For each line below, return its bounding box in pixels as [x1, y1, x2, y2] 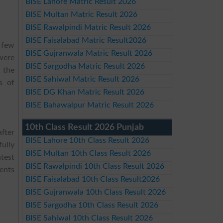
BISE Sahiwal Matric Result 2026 [25, 75, 139, 83]
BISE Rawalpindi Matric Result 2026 [25, 23, 151, 31]
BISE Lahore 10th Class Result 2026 [25, 136, 149, 144]
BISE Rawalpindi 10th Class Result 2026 [25, 162, 164, 170]
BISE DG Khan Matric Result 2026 [25, 88, 144, 96]
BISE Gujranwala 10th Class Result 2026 [25, 188, 166, 196]
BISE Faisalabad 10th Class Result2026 [25, 175, 160, 183]
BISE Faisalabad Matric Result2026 [25, 36, 146, 44]
